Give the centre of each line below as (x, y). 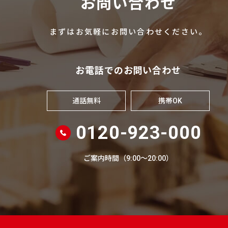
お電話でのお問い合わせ (128, 70)
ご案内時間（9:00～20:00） (128, 158)
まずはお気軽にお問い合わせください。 (128, 32)
